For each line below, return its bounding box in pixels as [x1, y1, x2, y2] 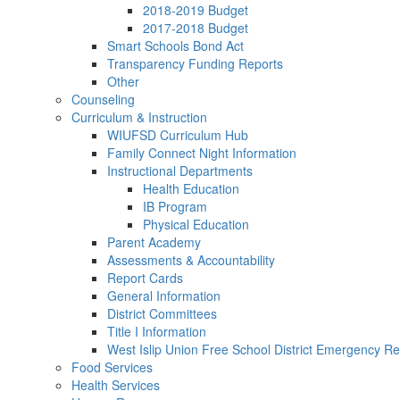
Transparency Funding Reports [107, 54, 283, 72]
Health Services [71, 376, 160, 394]
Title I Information [107, 322, 206, 340]
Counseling [71, 90, 135, 108]
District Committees [107, 304, 217, 322]
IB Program [143, 197, 211, 215]
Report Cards [107, 269, 183, 287]
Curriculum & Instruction [71, 108, 207, 126]
